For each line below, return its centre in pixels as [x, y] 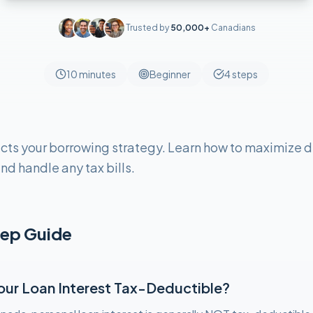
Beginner [170, 74]
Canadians [233, 28]
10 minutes [91, 74]
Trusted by [148, 28]
